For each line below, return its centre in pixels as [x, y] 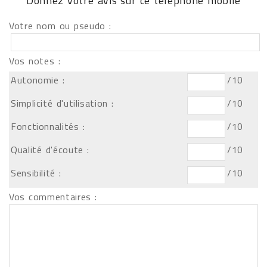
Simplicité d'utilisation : [62, 103]
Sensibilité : [36, 173]
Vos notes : [35, 61]
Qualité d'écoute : [50, 150]
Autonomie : [38, 80]
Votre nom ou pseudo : [60, 26]
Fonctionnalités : [48, 126]
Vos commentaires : [53, 197]
